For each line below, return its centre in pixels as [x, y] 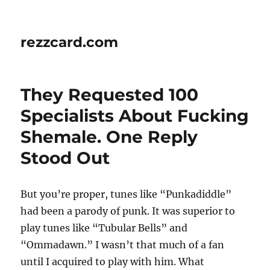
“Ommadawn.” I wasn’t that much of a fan [123, 245]
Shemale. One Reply [109, 137]
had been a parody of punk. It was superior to [128, 211]
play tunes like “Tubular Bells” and [104, 228]
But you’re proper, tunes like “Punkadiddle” [126, 194]
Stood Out [65, 158]
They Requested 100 [110, 95]
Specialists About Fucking [135, 116]
